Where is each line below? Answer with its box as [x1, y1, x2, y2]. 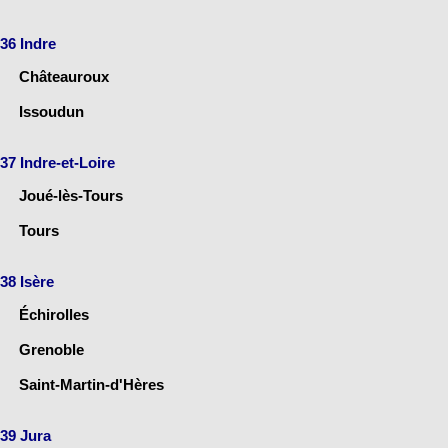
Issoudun [19, 103, 84, 121]
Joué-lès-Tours [19, 187, 123, 205]
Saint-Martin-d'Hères [19, 376, 164, 394]
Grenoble [19, 341, 84, 359]
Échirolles [19, 306, 89, 324]
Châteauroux [19, 68, 109, 86]
